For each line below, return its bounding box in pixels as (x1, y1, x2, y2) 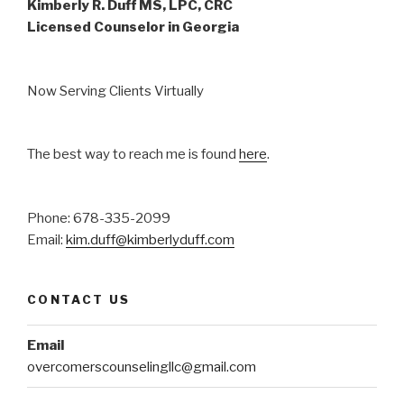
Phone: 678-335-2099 (27, 209, 170, 226)
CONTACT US (27, 291, 131, 307)
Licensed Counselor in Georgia (27, 19, 239, 36)
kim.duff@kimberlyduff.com (66, 231, 234, 248)
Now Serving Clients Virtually (27, 82, 204, 99)
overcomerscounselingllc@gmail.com (27, 359, 256, 376)
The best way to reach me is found (27, 146, 239, 163)
